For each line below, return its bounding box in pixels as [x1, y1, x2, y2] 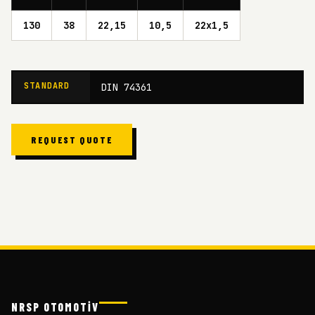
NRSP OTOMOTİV [11, 300, 99, 314]
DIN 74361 [101, 80, 152, 94]
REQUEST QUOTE [31, 133, 113, 146]
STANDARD [24, 79, 70, 91]
